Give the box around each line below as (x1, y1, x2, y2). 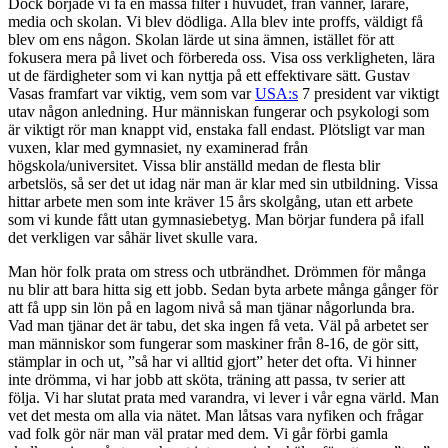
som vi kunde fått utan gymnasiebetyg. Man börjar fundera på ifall (8, 210, 424, 228)
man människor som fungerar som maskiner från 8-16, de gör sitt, (8, 334, 419, 352)
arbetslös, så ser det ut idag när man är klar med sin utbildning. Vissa (8, 174, 438, 192)
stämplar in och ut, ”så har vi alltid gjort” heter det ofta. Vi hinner (8, 352, 416, 370)
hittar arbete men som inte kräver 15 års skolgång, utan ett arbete (8, 192, 413, 210)
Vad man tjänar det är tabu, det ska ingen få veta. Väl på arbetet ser (8, 316, 428, 334)
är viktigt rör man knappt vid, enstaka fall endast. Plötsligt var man (8, 120, 425, 138)
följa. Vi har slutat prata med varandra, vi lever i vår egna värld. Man (8, 388, 439, 406)
